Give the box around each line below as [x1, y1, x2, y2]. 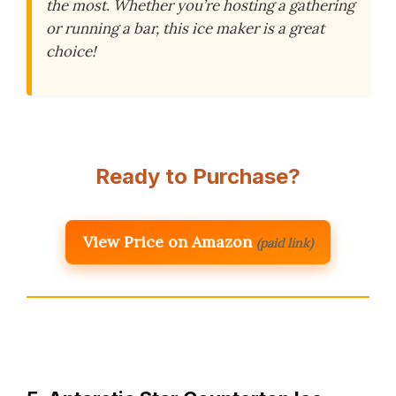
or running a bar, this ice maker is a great [46, 18, 324, 38]
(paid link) [256, 234, 313, 251]
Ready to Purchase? [95, 163, 301, 189]
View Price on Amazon [83, 231, 252, 252]
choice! [46, 41, 95, 61]
